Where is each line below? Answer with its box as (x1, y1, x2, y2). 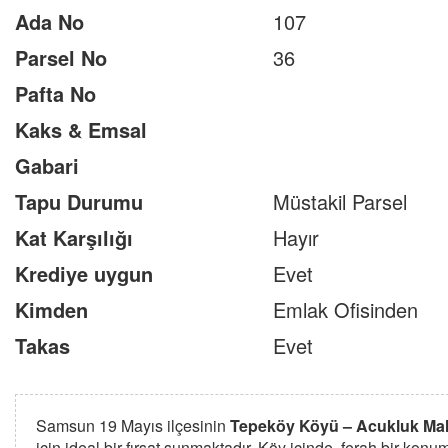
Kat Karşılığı (15, 223, 133, 252)
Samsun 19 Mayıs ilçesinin (36, 414, 230, 437)
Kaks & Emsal (15, 115, 147, 144)
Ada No (15, 7, 84, 36)
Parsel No (15, 43, 107, 72)
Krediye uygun (15, 259, 153, 288)
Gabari (15, 151, 79, 180)
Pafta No (15, 79, 96, 108)
